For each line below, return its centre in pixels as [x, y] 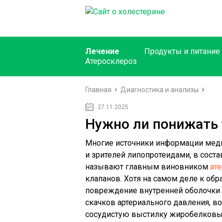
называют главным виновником [148, 167]
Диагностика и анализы [160, 90]
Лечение [102, 51]
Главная [98, 90]
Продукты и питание [182, 51]
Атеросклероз [111, 61]
